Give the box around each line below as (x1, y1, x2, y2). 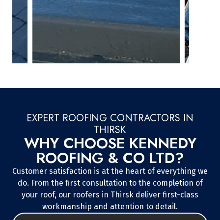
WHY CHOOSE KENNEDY (24, 133, 196, 154)
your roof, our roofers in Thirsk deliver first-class (22, 190, 198, 200)
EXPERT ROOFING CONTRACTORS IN (27, 111, 193, 126)
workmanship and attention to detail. (42, 202, 178, 212)
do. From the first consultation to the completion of (17, 178, 203, 188)
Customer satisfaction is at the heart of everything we (12, 166, 208, 176)
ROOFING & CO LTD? (36, 147, 184, 169)
